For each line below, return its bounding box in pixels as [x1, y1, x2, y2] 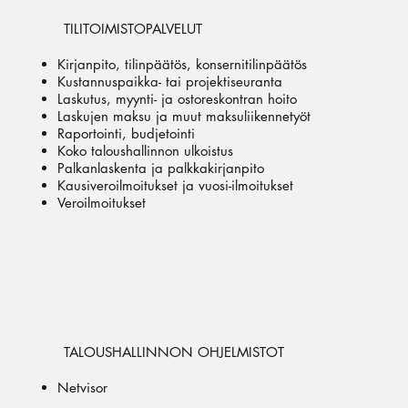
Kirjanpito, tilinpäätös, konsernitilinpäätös [56, 55, 307, 73]
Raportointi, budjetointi [56, 124, 195, 142]
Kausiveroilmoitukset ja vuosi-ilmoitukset [56, 176, 293, 194]
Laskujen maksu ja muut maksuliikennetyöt [56, 107, 311, 125]
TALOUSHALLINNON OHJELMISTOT [63, 342, 284, 361]
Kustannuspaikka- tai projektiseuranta [56, 72, 282, 90]
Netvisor [56, 378, 107, 396]
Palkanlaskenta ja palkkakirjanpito [56, 158, 264, 177]
